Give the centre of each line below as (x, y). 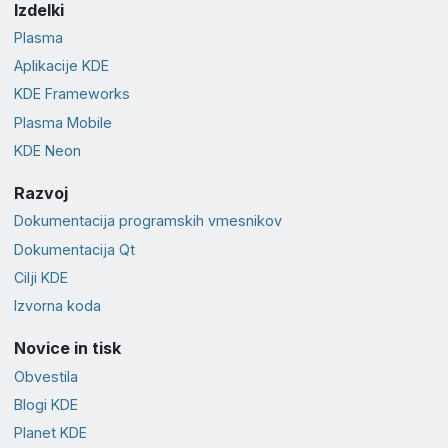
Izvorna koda (57, 305)
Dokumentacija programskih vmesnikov (147, 221)
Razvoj (40, 193)
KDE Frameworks (71, 94)
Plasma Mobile (62, 122)
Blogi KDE (45, 404)
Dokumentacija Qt (74, 249)
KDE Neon (47, 150)
